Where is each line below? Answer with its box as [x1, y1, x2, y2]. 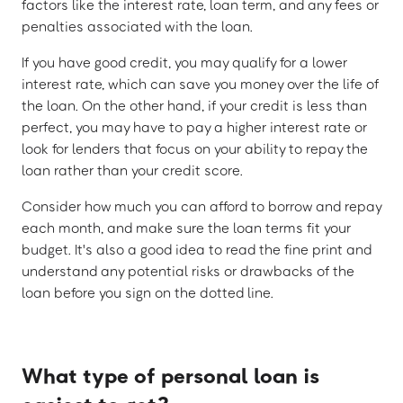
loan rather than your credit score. [22, 161, 243, 180]
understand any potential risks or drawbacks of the [22, 262, 354, 281]
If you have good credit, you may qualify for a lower [22, 53, 347, 72]
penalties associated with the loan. [22, 17, 253, 36]
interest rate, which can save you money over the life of [22, 75, 379, 94]
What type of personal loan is [22, 362, 319, 389]
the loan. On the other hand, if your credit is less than [22, 96, 367, 115]
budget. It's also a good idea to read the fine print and [22, 240, 372, 259]
